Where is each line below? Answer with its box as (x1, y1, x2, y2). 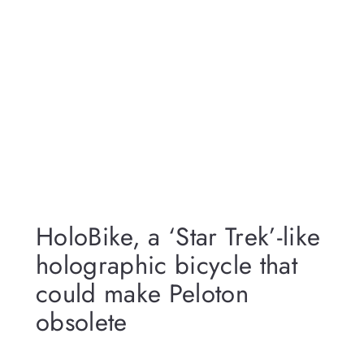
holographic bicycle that (35, 246, 297, 284)
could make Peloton (35, 275, 249, 312)
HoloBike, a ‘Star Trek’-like (35, 218, 321, 255)
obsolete (35, 303, 128, 340)
